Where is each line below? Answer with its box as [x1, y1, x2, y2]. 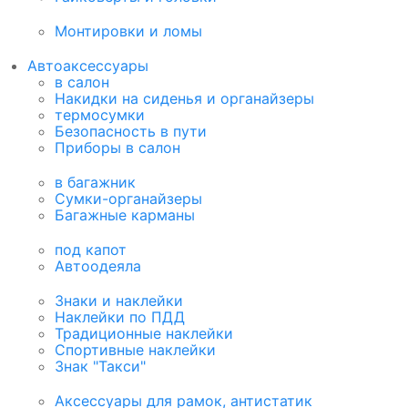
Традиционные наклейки [55, 324, 233, 343]
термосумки [55, 106, 145, 125]
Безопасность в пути [55, 122, 207, 141]
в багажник [55, 173, 136, 192]
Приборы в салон [55, 138, 180, 158]
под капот [55, 240, 127, 260]
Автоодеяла [55, 257, 141, 276]
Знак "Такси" [55, 357, 146, 376]
